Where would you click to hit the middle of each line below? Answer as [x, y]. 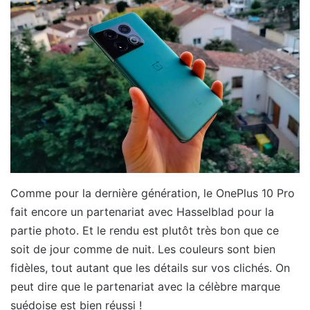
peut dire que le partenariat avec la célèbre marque [145, 287]
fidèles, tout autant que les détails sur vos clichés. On [150, 268]
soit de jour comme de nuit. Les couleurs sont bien [143, 249]
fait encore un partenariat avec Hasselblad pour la [142, 212]
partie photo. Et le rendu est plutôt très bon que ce [145, 231]
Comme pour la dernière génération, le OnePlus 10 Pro [153, 193]
